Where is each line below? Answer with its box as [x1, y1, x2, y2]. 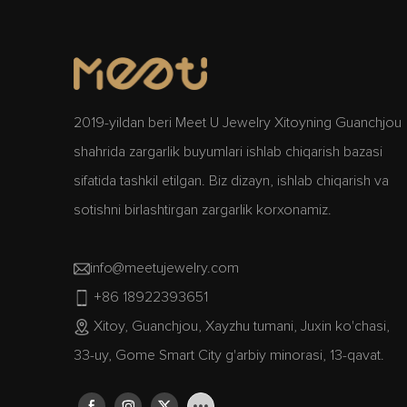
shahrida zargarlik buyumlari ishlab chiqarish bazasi [73, 144, 382, 159]
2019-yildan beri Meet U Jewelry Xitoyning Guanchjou [73, 114, 402, 130]
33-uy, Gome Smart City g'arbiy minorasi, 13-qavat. [73, 347, 384, 362]
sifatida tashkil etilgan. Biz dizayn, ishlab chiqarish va [73, 173, 389, 188]
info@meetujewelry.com [89, 260, 239, 275]
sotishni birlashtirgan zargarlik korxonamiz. [73, 202, 332, 217]
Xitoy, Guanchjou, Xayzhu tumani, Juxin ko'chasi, [89, 318, 390, 333]
